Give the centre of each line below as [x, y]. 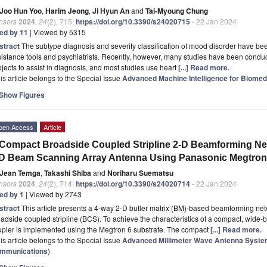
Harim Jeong [67, 10]
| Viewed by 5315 [57, 32]
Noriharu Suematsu [140, 173]
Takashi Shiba [68, 173]
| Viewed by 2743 [53, 194]
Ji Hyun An [111, 10]
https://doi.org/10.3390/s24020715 [133, 21]
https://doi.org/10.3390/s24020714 [133, 183]
